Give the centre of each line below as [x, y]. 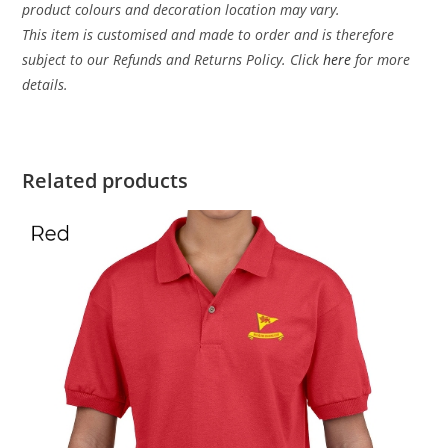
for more [383, 60]
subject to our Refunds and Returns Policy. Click [173, 60]
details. [45, 85]
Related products [105, 181]
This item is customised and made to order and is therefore [208, 35]
